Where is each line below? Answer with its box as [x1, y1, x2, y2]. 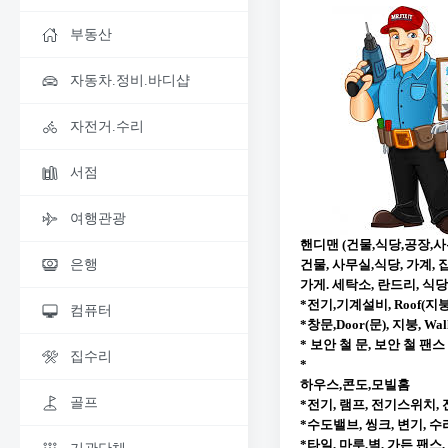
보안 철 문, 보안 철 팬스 [310, 336, 445, 352]
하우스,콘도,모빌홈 [300, 376, 410, 392]
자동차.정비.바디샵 [70, 73, 190, 88]
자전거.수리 [70, 119, 144, 134]
